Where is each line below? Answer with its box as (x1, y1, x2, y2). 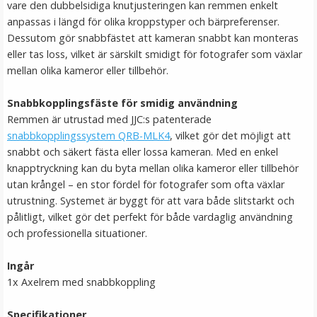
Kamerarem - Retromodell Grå (71, 170, 246, 187)
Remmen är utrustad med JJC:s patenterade (7, 113, 212, 126)
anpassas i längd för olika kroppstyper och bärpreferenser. (7, 15, 279, 28)
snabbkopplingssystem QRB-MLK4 (7, 129, 170, 142)
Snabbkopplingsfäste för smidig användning (7, 96, 238, 110)
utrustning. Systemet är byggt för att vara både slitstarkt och (7, 194, 294, 207)
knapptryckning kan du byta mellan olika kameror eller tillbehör (7, 161, 299, 175)
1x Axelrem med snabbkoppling (7, 275, 156, 289)
